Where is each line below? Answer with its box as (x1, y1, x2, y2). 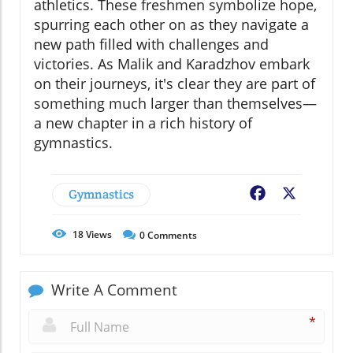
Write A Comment (47, 280, 177, 301)
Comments (145, 229, 197, 243)
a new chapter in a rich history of (34, 113, 252, 133)
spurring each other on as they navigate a (34, 15, 309, 35)
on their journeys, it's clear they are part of (34, 74, 315, 94)
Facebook (268, 186, 325, 204)
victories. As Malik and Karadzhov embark (34, 54, 310, 74)
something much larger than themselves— (34, 94, 317, 113)
